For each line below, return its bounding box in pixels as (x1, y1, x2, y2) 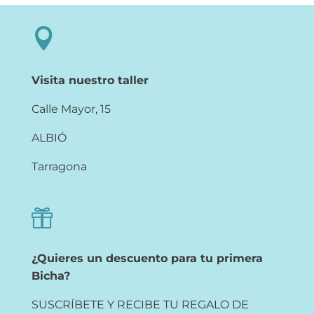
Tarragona (31, 160, 87, 174)
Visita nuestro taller (31, 74, 149, 88)
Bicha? (31, 269, 70, 283)
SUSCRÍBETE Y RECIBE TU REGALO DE (31, 298, 249, 312)
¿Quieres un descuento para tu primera (31, 252, 263, 266)
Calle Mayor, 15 (31, 102, 111, 116)
